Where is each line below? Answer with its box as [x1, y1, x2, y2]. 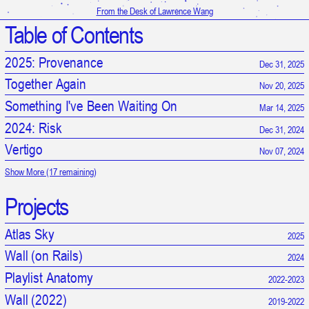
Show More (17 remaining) [5, 165, 97, 177]
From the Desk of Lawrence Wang [96, 5, 213, 17]
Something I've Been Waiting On [5, 97, 177, 114]
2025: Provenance [5, 53, 103, 71]
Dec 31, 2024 [259, 123, 304, 135]
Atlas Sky [5, 225, 54, 243]
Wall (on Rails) [5, 247, 83, 265]
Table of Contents [5, 21, 143, 50]
